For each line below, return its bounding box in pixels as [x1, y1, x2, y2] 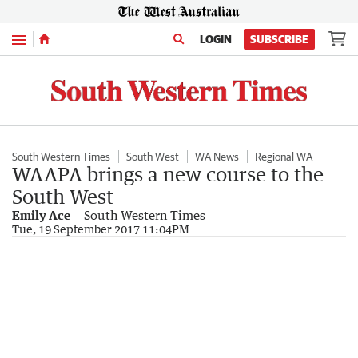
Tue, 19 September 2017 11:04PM [12, 221, 189, 236]
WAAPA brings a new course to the [12, 161, 324, 185]
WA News [195, 149, 239, 163]
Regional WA [255, 149, 312, 163]
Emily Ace [12, 207, 70, 222]
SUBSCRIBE [250, 33, 308, 46]
